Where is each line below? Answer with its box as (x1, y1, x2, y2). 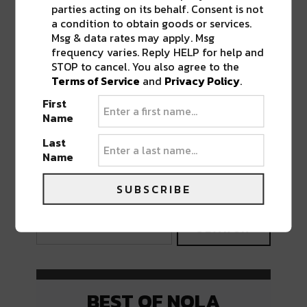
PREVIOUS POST (26, 152, 121, 169)
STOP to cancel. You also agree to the (51, 58, 240, 75)
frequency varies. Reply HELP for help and (51, 43, 265, 60)
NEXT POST (214, 152, 281, 169)
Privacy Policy (164, 72, 241, 89)
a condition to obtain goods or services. (51, 14, 252, 32)
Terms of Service (51, 72, 140, 89)
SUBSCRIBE (116, 180, 191, 197)
